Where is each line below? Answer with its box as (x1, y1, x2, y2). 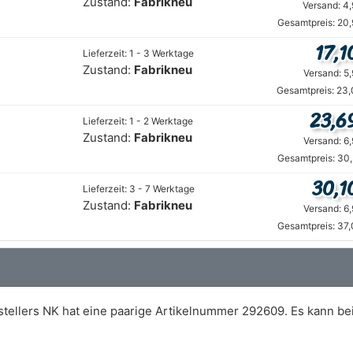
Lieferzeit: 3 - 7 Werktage (83, 183, 195, 195)
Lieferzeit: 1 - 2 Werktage (83, 115, 193, 127)
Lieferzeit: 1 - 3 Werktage (83, 47, 194, 59)
